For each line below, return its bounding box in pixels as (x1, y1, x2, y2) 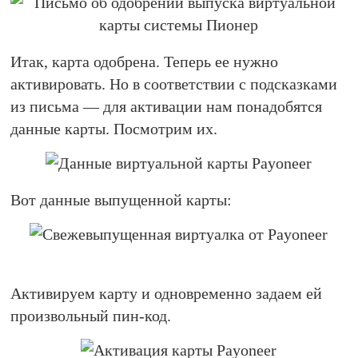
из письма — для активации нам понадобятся (10, 97, 323, 115)
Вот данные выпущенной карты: (10, 191, 233, 209)
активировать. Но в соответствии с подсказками (10, 75, 338, 93)
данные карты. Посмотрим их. (10, 120, 218, 137)
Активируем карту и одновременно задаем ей (10, 284, 323, 302)
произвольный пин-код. (10, 307, 172, 324)
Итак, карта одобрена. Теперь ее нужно (10, 53, 279, 70)
